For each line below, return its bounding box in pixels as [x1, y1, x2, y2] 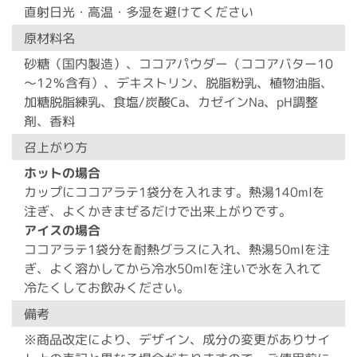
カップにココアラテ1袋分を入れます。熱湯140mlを [24, 182, 326, 202]
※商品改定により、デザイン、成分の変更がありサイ [24, 330, 331, 349]
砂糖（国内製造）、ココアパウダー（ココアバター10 [24, 54, 334, 73]
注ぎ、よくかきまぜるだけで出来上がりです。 [24, 202, 292, 221]
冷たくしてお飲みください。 [23, 278, 190, 297]
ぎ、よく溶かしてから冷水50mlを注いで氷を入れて [23, 259, 322, 278]
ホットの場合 [24, 163, 101, 182]
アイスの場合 [23, 221, 101, 239]
